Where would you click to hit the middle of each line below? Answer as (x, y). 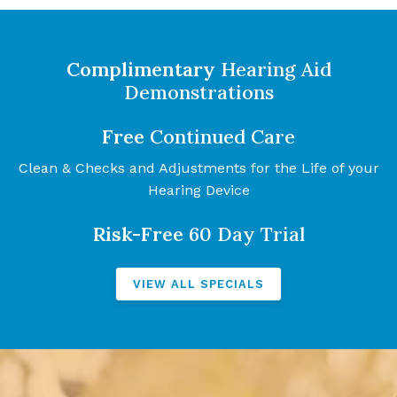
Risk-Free (138, 234)
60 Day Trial (244, 234)
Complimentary (140, 70)
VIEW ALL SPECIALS (198, 284)
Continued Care (220, 137)
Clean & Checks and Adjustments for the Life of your (198, 167)
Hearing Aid (273, 70)
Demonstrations (198, 93)
